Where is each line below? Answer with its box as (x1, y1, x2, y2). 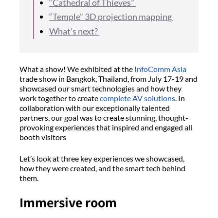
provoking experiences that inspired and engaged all (19, 122, 192, 132)
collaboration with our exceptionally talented (19, 103, 170, 112)
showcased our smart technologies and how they (19, 83, 182, 93)
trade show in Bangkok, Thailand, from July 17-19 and (19, 73, 198, 83)
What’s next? (49, 25, 99, 36)
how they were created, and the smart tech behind (19, 163, 185, 173)
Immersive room (19, 193, 120, 211)
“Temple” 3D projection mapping (49, 11, 173, 22)
